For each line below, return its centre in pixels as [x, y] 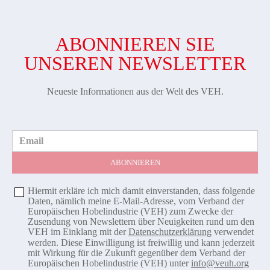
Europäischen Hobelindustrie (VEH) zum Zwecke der [130, 212]
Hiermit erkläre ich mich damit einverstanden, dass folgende [141, 191]
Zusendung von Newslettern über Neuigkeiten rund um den [141, 222]
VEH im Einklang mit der [78, 232]
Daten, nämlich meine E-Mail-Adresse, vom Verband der [136, 201]
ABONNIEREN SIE [135, 44]
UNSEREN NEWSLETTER [135, 64]
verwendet [233, 232]
